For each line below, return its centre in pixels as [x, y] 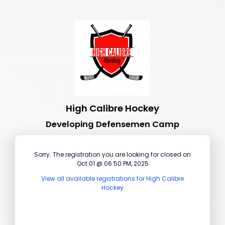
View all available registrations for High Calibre [113, 178]
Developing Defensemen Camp [113, 124]
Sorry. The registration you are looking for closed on [113, 154]
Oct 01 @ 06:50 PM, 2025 [113, 163]
